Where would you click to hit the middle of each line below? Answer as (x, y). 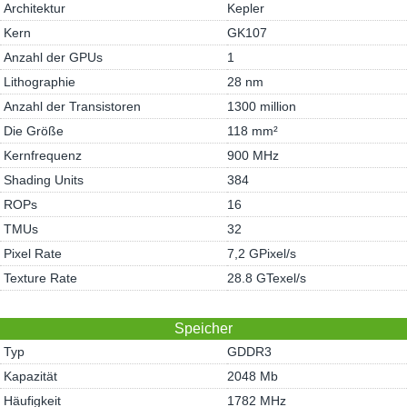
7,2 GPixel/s (262, 253)
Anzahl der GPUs (54, 57)
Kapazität (31, 376)
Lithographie (40, 82)
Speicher (203, 328)
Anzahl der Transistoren (73, 106)
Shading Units (44, 180)
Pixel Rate (33, 253)
